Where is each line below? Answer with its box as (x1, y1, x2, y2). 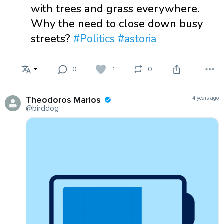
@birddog (26, 103, 59, 113)
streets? (31, 31, 73, 46)
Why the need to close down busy (31, 16, 203, 31)
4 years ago (192, 94, 219, 101)
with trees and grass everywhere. (31, 1, 199, 16)
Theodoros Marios (26, 94, 101, 105)
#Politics (73, 31, 115, 46)
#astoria (118, 31, 156, 46)
